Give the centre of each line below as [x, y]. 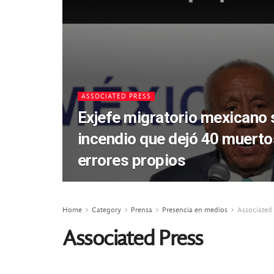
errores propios [132, 160]
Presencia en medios [195, 210]
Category [106, 210]
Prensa [142, 210]
